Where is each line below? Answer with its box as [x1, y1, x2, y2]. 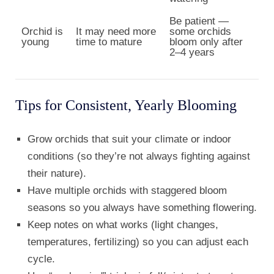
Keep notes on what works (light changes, [28, 219, 218, 231]
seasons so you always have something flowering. [28, 202, 257, 214]
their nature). [28, 168, 86, 180]
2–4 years [169, 46, 215, 59]
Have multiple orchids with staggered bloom [28, 185, 227, 197]
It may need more [76, 26, 156, 38]
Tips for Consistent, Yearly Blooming [15, 97, 237, 114]
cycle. [28, 253, 55, 265]
